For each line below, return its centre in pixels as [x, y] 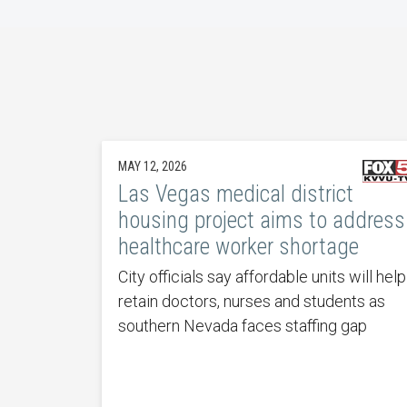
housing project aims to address [261, 220]
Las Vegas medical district [235, 194]
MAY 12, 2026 [152, 166]
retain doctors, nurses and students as [251, 301]
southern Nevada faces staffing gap [242, 325]
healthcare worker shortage [238, 246]
